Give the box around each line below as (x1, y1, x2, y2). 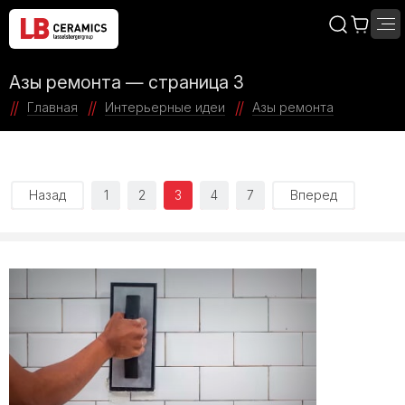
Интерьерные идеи (105, 99, 225, 115)
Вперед (290, 187, 337, 202)
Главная (27, 99, 78, 115)
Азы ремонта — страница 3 (9, 71, 244, 93)
